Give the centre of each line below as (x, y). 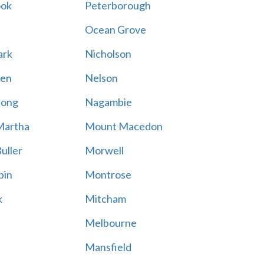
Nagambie (108, 102)
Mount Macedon (123, 126)
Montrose (108, 174)
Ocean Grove (115, 29)
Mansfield (108, 247)
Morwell (104, 150)
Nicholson (108, 54)
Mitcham (105, 199)
